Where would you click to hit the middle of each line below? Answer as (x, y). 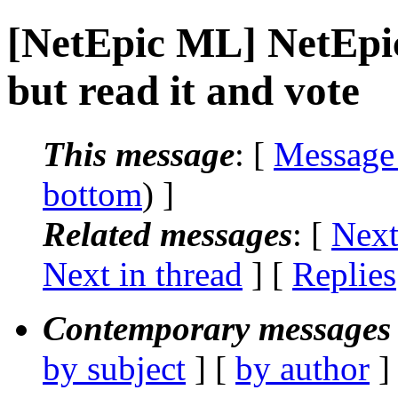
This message (139, 154)
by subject (114, 368)
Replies (344, 274)
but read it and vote (183, 91)
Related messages (167, 234)
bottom (92, 194)
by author (302, 368)
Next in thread (143, 274)
